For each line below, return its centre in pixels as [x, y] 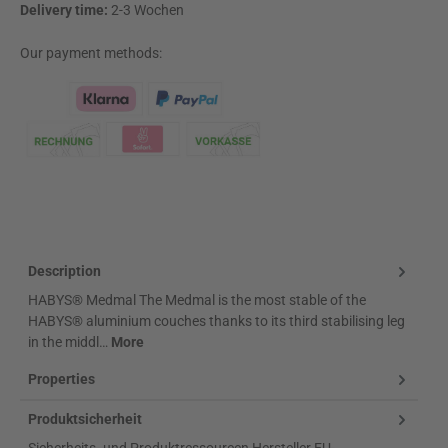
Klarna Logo [57, 180]
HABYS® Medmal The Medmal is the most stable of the [197, 299]
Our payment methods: [91, 53]
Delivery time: [65, 11]
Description [64, 271]
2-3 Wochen [147, 11]
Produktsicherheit [85, 419]
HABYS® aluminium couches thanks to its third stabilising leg [216, 320]
